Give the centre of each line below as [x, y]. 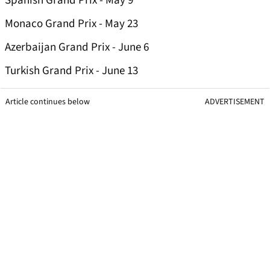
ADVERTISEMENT [235, 102]
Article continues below [48, 102]
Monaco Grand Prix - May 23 [71, 24]
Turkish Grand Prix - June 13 [71, 71]
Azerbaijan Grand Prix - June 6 [77, 48]
